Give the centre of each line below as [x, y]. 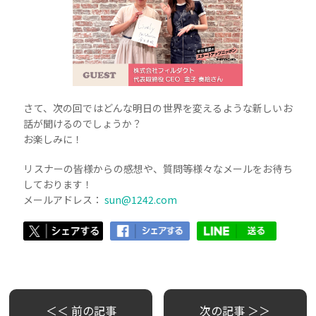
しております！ [58, 184]
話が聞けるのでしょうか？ [83, 124]
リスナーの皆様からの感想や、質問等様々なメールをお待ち [158, 169]
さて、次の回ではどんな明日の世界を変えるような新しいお [158, 108]
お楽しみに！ [53, 139]
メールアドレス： [64, 200]
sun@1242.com [141, 200]
